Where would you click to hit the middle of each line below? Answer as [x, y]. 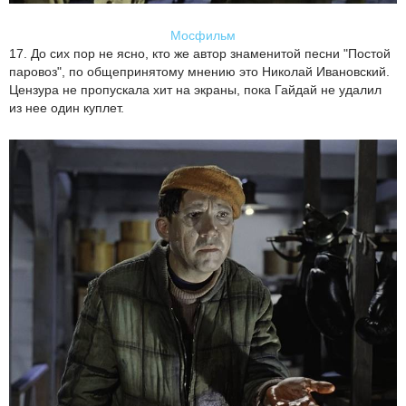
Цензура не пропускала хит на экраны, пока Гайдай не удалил [195, 90]
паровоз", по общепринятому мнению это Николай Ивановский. [199, 72]
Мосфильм [203, 36]
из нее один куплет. [67, 108]
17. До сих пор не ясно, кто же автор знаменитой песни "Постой [200, 54]
